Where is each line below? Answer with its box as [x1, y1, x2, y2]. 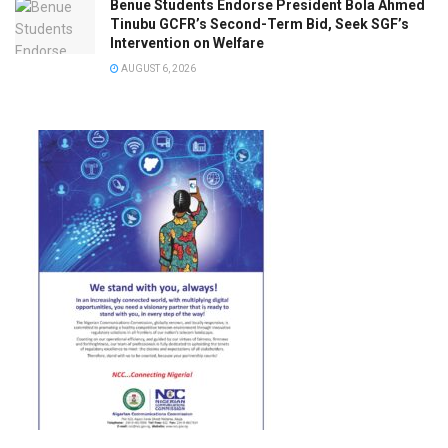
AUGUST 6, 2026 [119, 63, 196, 75]
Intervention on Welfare [110, 35, 264, 52]
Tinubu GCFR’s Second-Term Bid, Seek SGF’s [110, 16, 409, 33]
